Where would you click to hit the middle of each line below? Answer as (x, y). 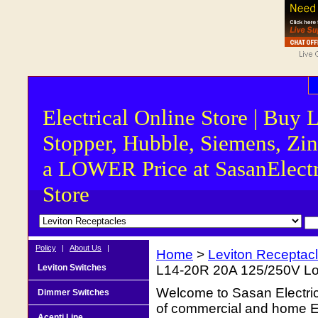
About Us (86, 247)
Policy (46, 247)
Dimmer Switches (73, 292)
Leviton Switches (72, 267)
